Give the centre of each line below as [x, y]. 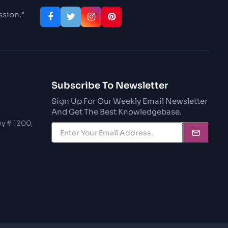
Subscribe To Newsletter [110, 85]
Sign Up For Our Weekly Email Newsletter [130, 101]
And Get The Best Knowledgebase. [117, 112]
